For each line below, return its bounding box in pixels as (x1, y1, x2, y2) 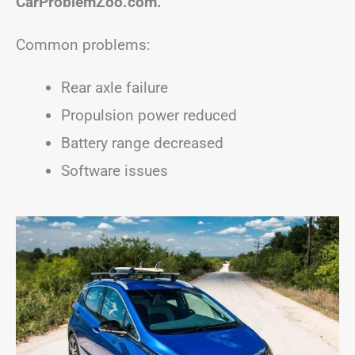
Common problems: (16, 36, 151, 54)
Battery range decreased (61, 134, 223, 152)
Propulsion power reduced (61, 106, 237, 124)
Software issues (61, 162, 168, 180)
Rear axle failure (61, 78, 168, 97)
